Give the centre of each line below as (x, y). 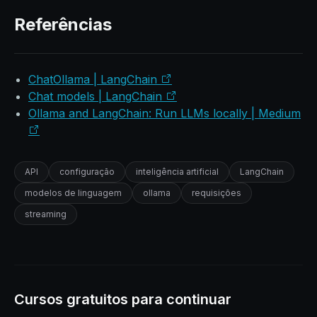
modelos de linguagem (73, 193)
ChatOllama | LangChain (94, 79)
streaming (46, 214)
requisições (217, 193)
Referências (63, 24)
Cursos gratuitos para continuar (123, 299)
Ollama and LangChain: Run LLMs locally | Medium (165, 113)
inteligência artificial (177, 172)
